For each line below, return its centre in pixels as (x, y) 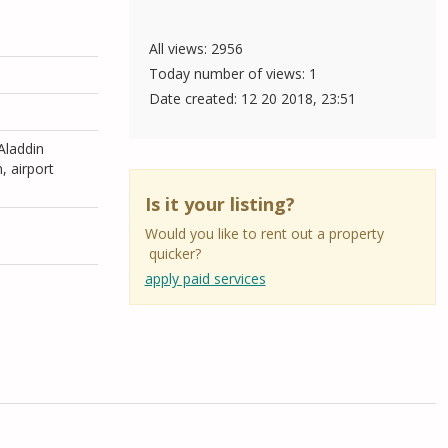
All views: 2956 (195, 49)
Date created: (194, 99)
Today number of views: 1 (232, 74)
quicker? (172, 254)
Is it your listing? (219, 204)
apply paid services (205, 279)
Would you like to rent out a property (264, 234)
